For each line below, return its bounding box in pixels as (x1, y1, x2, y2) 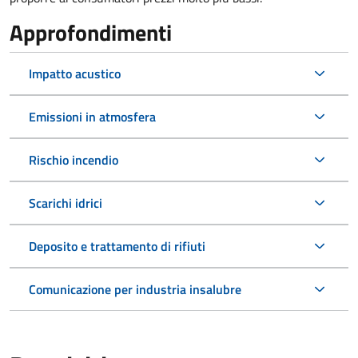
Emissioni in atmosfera (29, 107, 156, 127)
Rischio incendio (29, 150, 118, 170)
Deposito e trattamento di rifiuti (29, 237, 205, 257)
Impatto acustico (29, 64, 121, 84)
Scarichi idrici (29, 193, 102, 213)
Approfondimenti (10, 15, 172, 50)
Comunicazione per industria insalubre (29, 280, 241, 300)
